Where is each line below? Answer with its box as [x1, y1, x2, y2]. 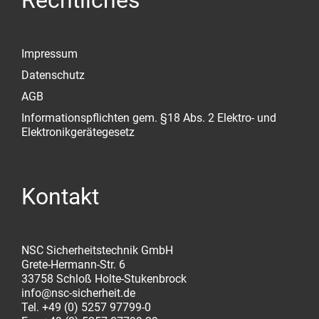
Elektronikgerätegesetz [21, 125, 135, 140]
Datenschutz [21, 68, 85, 83]
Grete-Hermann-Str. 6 [21, 258, 125, 272]
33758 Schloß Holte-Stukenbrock [21, 272, 187, 286]
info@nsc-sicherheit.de [21, 286, 135, 300]
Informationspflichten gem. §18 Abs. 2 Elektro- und [21, 111, 276, 125]
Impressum [21, 47, 78, 61]
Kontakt [21, 183, 99, 211]
